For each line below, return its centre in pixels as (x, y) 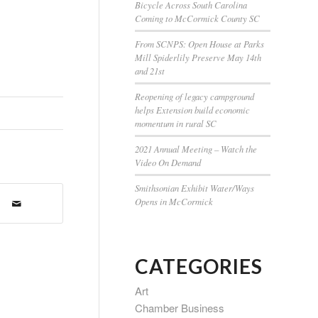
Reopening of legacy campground (194, 96)
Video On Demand (168, 162)
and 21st (150, 71)
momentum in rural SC (176, 123)
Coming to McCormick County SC (197, 18)
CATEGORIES (199, 266)
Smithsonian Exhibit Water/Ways (194, 188)
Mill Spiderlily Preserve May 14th (198, 57)
